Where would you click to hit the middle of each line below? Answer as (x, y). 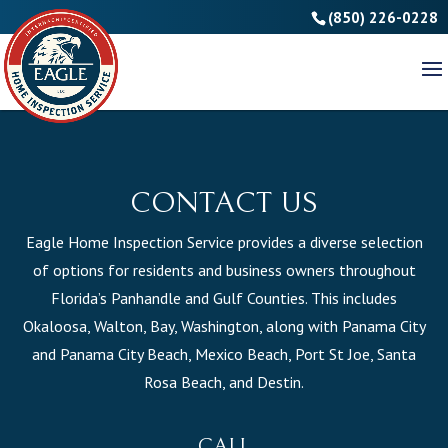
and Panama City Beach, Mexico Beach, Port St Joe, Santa (224, 354)
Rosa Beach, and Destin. (224, 382)
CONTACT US (224, 203)
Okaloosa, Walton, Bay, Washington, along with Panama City (224, 326)
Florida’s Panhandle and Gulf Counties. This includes (224, 298)
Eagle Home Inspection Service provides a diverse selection (224, 242)
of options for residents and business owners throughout (224, 270)
